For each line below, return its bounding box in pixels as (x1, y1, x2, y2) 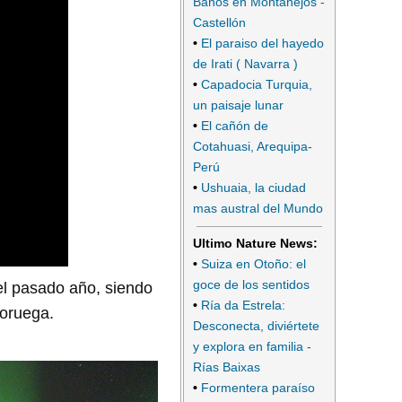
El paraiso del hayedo (201, 36, 324, 51)
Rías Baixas (193, 359, 260, 374)
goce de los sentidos (193, 276, 310, 292)
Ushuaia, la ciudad (201, 180, 306, 196)
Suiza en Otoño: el (201, 256, 306, 271)
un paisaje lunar (193, 98, 284, 113)
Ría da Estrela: (201, 297, 285, 312)
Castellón (193, 15, 246, 31)
